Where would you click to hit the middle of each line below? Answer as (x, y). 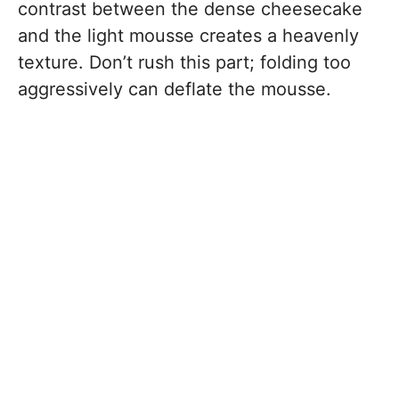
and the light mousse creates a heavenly (188, 36)
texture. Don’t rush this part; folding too (184, 63)
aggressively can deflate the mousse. (175, 90)
